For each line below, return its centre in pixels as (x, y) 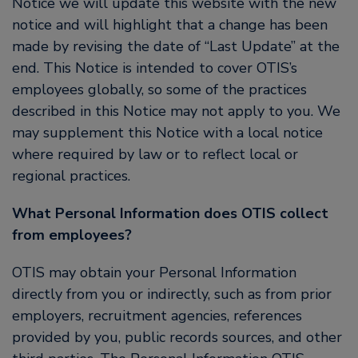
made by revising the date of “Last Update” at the (176, 46)
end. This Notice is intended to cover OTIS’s (155, 68)
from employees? (72, 235)
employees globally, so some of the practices (159, 89)
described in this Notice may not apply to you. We (176, 111)
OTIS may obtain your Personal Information (154, 272)
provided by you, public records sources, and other (177, 337)
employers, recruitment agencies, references (157, 316)
